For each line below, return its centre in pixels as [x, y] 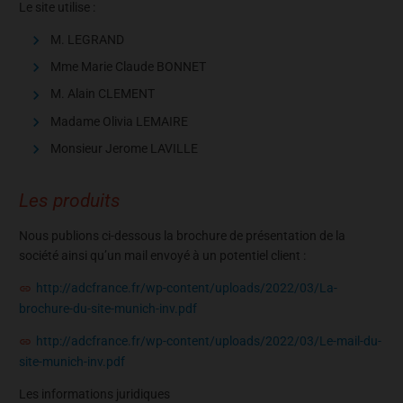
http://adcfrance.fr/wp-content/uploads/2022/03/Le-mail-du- [209, 340]
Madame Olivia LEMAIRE [119, 121]
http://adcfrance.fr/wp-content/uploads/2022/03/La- [187, 287]
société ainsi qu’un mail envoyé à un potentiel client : [162, 255]
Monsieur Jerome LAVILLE [124, 148]
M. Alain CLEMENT [103, 94]
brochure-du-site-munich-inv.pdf [108, 308]
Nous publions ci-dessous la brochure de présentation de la [182, 235]
